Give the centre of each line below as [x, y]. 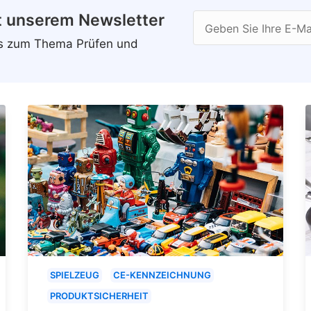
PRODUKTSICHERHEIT [99, 296]
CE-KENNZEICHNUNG [162, 275]
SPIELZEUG [75, 275]
